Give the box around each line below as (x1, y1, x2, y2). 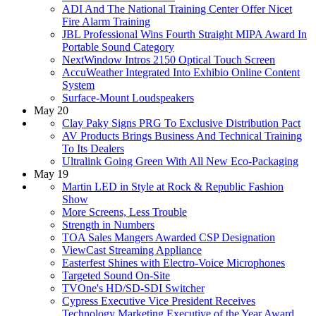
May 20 (34, 104, 68, 116)
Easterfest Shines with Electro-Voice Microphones (62, 256, 285, 269)
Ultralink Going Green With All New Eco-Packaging (62, 154, 298, 167)
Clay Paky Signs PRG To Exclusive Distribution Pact (62, 116, 300, 129)
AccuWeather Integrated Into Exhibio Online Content (62, 66, 300, 78)
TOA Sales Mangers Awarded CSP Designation (62, 231, 275, 243)
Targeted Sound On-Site (62, 269, 170, 281)
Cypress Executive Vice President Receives (62, 294, 255, 307)
